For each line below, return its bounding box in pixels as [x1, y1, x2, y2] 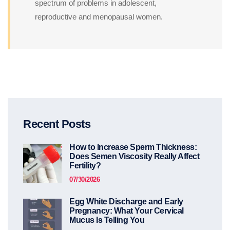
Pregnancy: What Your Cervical [69, 206, 184, 215]
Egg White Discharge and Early [69, 197, 183, 206]
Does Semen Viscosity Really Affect [69, 151, 199, 161]
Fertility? [69, 161, 101, 170]
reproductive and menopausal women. [35, 12, 163, 21]
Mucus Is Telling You [69, 215, 144, 224]
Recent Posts [23, 117, 90, 130]
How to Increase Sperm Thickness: [69, 142, 197, 151]
